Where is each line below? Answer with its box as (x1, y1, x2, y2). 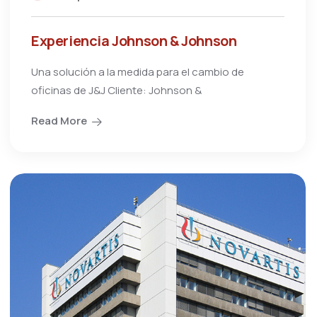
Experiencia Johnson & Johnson (31, 30, 237, 50)
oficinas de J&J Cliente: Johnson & (31, 82, 202, 98)
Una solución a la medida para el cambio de (31, 64, 244, 79)
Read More (31, 113, 87, 128)
